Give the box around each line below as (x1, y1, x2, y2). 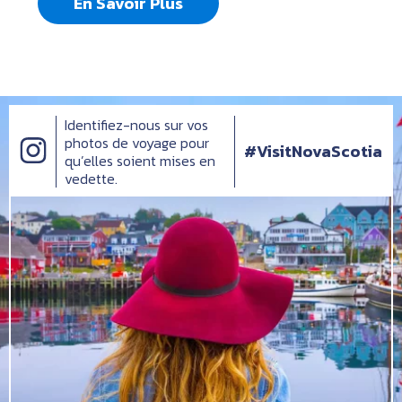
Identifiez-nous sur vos (65, 114, 208, 136)
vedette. (65, 168, 118, 190)
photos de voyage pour (65, 132, 209, 154)
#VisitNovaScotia (244, 139, 382, 164)
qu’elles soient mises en (65, 150, 215, 172)
